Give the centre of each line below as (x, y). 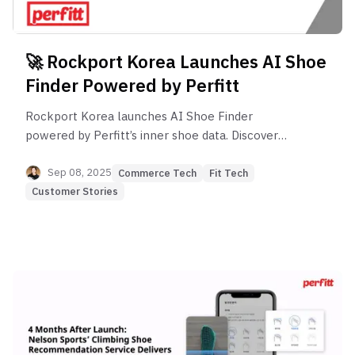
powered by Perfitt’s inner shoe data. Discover (152, 135)
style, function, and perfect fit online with (140, 154)
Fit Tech (229, 173)
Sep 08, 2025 (80, 173)
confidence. (57, 173)
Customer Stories (75, 191)
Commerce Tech (157, 173)
